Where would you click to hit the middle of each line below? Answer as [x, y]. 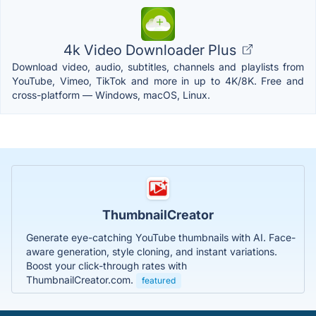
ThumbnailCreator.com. [81, 279]
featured [159, 280]
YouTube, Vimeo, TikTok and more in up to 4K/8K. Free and [158, 80]
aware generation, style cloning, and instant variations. [152, 251]
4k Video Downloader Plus [152, 50]
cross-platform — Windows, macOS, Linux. [111, 95]
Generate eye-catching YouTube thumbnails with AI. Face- [161, 237]
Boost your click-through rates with [107, 265]
